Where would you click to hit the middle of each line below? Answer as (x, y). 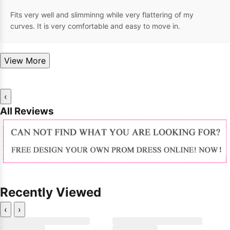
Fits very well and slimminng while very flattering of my (102, 15)
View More (36, 61)
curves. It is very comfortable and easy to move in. (95, 26)
